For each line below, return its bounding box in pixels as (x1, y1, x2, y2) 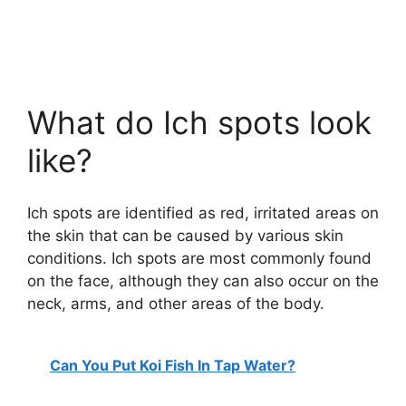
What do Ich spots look (27, 102, 372, 141)
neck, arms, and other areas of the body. (27, 295, 324, 314)
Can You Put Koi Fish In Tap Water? (50, 355, 295, 374)
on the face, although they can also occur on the (27, 272, 379, 291)
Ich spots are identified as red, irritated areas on (27, 204, 379, 223)
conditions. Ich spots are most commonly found (27, 249, 372, 268)
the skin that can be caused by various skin (27, 227, 343, 246)
